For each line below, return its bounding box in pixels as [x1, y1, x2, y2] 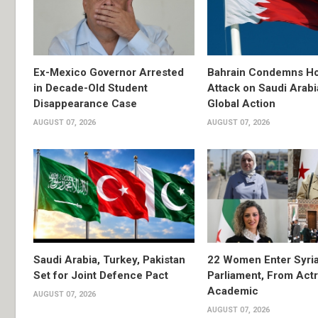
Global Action [207, 97, 275, 111]
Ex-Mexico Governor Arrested [33, 66, 184, 79]
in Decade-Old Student [33, 82, 148, 95]
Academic [207, 284, 258, 297]
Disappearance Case [33, 97, 137, 111]
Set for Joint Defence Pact [33, 268, 168, 282]
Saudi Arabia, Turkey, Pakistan [33, 253, 185, 266]
